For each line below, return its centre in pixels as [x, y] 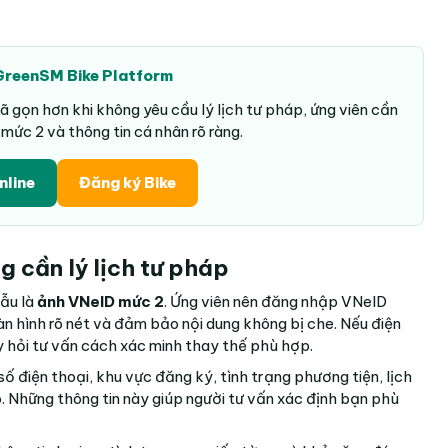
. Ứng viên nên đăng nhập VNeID [275, 301]
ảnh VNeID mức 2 [100, 301]
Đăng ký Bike [127, 182]
